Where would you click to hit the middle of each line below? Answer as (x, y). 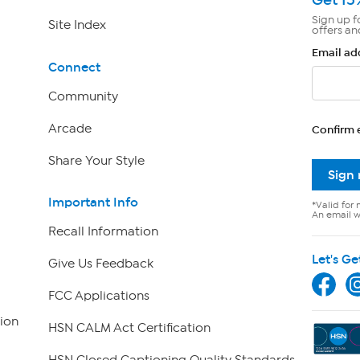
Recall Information (103, 232)
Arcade (70, 128)
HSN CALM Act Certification (129, 328)
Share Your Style (96, 160)
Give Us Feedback (100, 264)
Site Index (77, 25)
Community (83, 96)
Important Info (93, 202)
